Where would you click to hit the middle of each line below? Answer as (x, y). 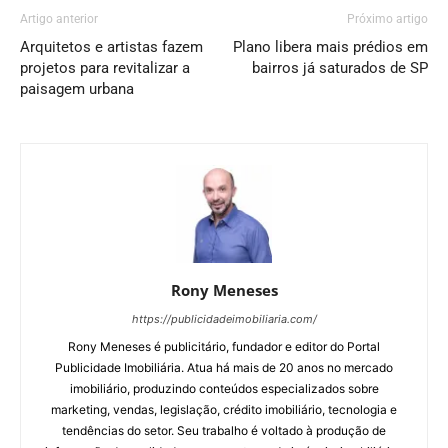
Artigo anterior (59, 19)
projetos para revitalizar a (105, 68)
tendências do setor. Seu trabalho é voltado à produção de (224, 431)
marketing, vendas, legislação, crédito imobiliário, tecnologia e (224, 410)
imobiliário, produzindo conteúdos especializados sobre (224, 389)
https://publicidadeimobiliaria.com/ (224, 319)
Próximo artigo (387, 19)
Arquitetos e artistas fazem (111, 47)
